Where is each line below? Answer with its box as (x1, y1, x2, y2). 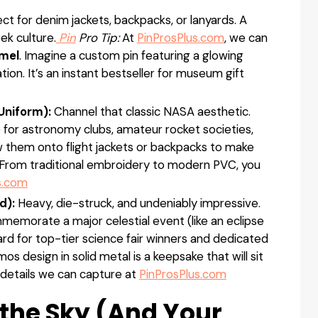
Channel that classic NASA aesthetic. (50, 103, 251, 119)
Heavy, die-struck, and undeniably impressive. (14, 194, 261, 211)
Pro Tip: (78, 30, 119, 46)
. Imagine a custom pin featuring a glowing (18, 48, 243, 64)
